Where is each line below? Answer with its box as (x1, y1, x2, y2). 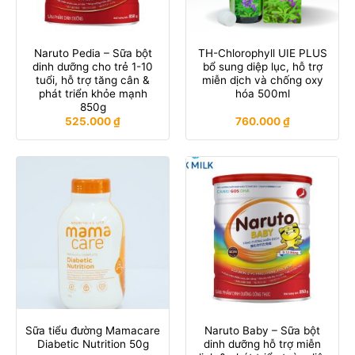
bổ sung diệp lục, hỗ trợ (202, 59, 323, 73)
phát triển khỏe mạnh (38, 86, 147, 100)
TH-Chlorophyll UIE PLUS (197, 46, 327, 59)
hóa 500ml (235, 86, 290, 100)
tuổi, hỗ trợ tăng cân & (36, 73, 150, 86)
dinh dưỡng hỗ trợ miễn (204, 337, 321, 350)
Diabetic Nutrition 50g (36, 337, 149, 350)
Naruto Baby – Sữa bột (204, 323, 320, 337)
